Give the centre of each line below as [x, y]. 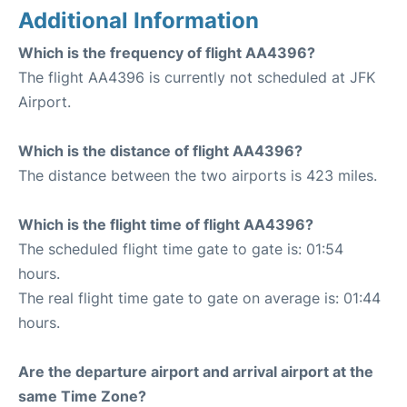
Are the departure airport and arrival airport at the [196, 372]
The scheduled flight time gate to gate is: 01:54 [181, 249]
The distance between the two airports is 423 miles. [198, 175]
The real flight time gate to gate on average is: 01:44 [199, 298]
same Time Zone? [82, 396]
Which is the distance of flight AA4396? [160, 151]
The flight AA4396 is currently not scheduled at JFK [197, 77]
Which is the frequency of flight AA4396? [167, 53]
